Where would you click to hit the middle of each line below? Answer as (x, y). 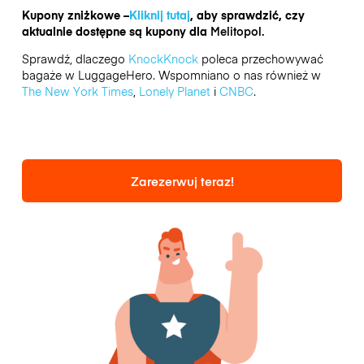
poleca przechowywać (260, 58)
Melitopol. (237, 30)
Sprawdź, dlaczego (75, 58)
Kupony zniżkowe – (75, 14)
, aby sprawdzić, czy (247, 14)
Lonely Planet (174, 91)
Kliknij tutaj (159, 14)
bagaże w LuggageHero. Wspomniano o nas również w (171, 74)
